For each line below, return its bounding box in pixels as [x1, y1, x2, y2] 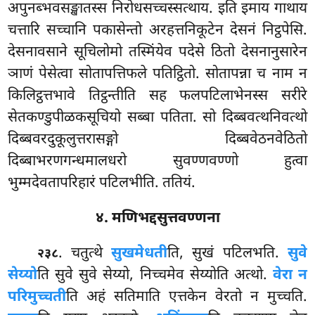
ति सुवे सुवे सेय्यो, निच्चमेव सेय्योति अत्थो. [37, 266, 273, 286]
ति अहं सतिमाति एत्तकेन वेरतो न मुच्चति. [66, 288, 307, 308]
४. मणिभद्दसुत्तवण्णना [95, 209, 220, 229]
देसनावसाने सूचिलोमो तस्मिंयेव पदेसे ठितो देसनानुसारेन [8, 43, 307, 63]
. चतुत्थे [58, 244, 112, 264]
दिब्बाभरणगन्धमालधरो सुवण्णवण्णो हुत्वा [8, 152, 307, 172]
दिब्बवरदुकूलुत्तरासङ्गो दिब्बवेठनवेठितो [8, 130, 307, 150]
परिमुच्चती [8, 288, 67, 308]
